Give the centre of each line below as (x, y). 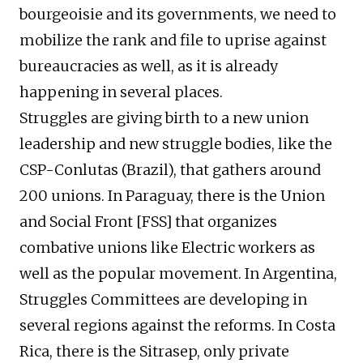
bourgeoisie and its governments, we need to (178, 15)
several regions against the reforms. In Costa (177, 326)
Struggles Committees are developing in (163, 300)
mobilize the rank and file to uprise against (173, 41)
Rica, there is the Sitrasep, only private (154, 352)
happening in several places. (121, 92)
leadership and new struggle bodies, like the (176, 144)
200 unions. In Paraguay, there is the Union (172, 196)
